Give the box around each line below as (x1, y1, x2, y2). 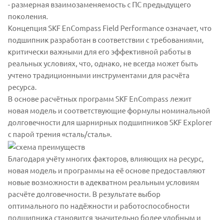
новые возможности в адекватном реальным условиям (8, 177, 199, 187)
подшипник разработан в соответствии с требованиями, (8, 35, 204, 45)
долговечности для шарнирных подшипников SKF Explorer (8, 117, 212, 127)
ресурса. (8, 82, 37, 92)
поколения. (8, 11, 48, 21)
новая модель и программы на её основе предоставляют (8, 165, 205, 175)
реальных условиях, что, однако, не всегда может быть (8, 58, 198, 68)
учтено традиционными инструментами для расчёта (8, 70, 190, 80)
